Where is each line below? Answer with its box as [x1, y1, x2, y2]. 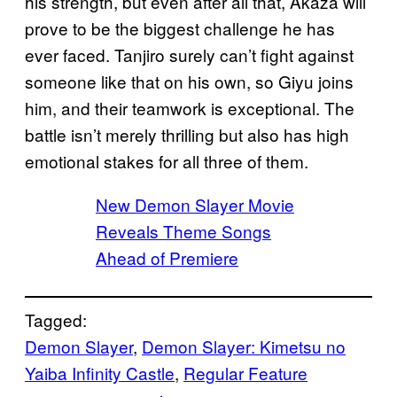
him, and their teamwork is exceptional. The [25, 95, 354, 120]
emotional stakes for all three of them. [25, 148, 308, 173]
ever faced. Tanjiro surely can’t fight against [25, 42, 354, 66]
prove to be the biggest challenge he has [25, 15, 335, 40]
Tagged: [25, 307, 87, 331]
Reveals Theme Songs [96, 218, 271, 243]
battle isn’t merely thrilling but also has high [25, 121, 349, 146]
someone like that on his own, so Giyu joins [25, 68, 354, 93]
